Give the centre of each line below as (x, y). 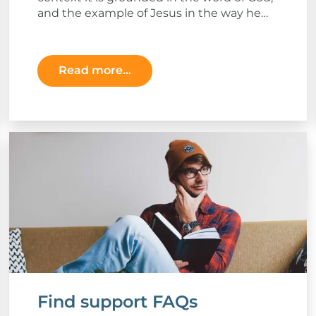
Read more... (95, 71)
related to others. (85, 28)
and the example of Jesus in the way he (149, 13)
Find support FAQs (117, 301)
